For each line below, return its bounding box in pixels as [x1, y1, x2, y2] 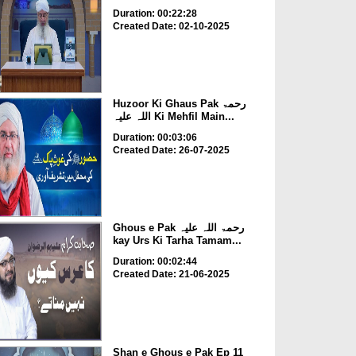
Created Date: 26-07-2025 [112, 144, 230, 156]
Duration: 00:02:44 [112, 256, 197, 268]
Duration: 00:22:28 [112, 7, 197, 19]
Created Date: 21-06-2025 [112, 269, 230, 281]
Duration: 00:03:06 [112, 131, 197, 143]
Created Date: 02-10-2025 [112, 20, 230, 32]
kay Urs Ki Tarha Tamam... [112, 234, 242, 247]
